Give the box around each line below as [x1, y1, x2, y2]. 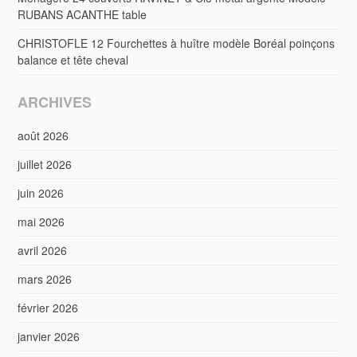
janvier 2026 [18, 328, 80, 344]
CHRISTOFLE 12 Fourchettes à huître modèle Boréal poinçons [18, 34, 335, 51]
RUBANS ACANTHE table [18, 6, 147, 22]
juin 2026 [18, 184, 65, 201]
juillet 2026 [18, 155, 73, 172]
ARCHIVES [18, 91, 92, 112]
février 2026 [18, 299, 79, 316]
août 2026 [18, 127, 69, 143]
